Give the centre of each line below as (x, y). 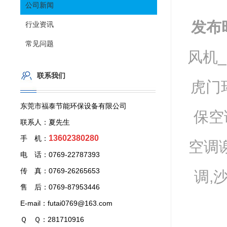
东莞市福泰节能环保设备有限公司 (73, 106)
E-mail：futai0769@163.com (66, 203)
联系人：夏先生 (45, 122)
